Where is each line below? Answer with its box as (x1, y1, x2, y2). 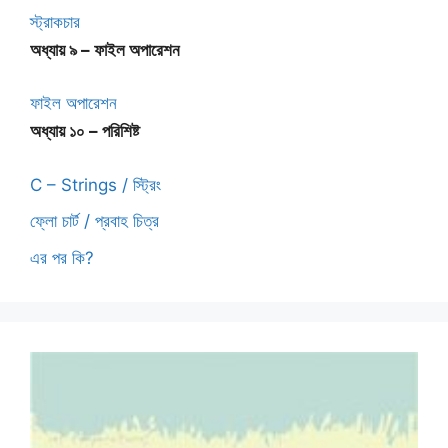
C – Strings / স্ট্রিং (30, 174, 161, 195)
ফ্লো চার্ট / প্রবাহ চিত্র (30, 211, 159, 232)
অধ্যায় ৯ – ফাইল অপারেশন (30, 39, 180, 60)
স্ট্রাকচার (30, 11, 80, 32)
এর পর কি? (30, 247, 94, 268)
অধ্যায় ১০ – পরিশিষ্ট (30, 121, 139, 142)
